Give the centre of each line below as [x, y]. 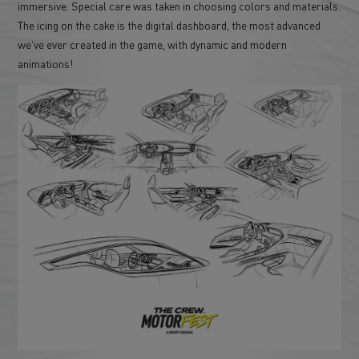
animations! [46, 63]
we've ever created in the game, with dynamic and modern [153, 44]
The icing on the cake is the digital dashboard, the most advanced [169, 24]
